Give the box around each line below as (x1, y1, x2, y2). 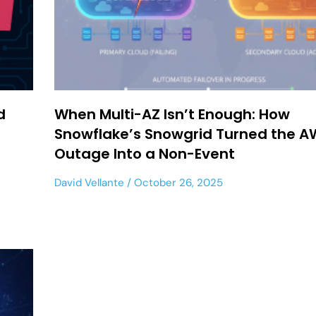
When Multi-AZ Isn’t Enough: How (54, 104, 291, 124)
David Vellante (54, 175, 125, 190)
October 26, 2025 (131, 175, 224, 190)
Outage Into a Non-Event (54, 143, 236, 164)
